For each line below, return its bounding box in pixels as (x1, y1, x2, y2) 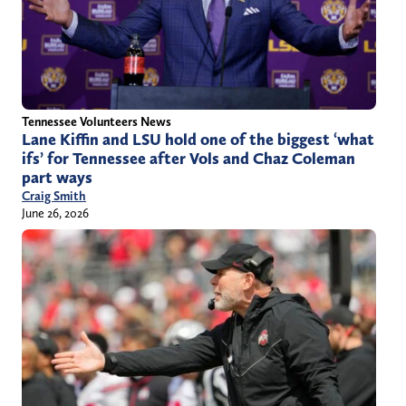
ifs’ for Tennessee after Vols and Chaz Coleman (22, 148, 355, 169)
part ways (22, 167, 92, 188)
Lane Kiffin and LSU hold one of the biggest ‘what (22, 129, 374, 150)
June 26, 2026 (22, 205, 89, 220)
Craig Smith (22, 188, 86, 203)
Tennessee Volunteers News (22, 113, 171, 129)
